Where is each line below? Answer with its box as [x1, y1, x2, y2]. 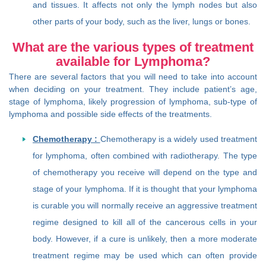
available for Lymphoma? [56, 54, 210, 69]
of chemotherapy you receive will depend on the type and [33, 167, 257, 178]
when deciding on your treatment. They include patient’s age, [9, 84, 257, 94]
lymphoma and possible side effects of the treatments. [9, 109, 212, 119]
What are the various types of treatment [12, 40, 254, 55]
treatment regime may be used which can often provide [33, 251, 257, 261]
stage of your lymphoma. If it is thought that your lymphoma [33, 184, 257, 194]
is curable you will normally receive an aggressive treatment [33, 201, 257, 211]
